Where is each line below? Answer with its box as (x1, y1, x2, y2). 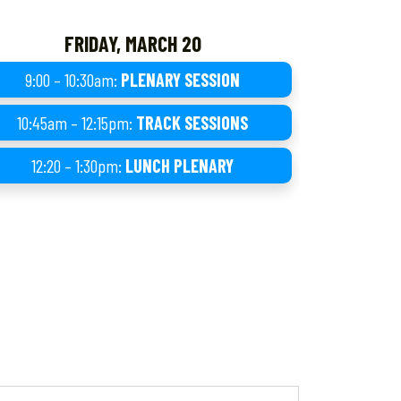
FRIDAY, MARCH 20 (64, 30, 201, 56)
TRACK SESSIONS (136, 111, 248, 133)
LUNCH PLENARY (125, 154, 234, 176)
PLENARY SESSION (121, 68, 240, 90)
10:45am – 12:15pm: (17, 111, 136, 133)
